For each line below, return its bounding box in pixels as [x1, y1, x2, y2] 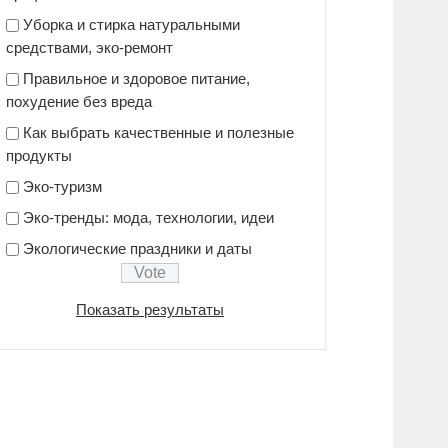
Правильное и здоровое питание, [23, 69, 251, 87]
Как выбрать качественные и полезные [23, 123, 295, 141]
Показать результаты [76, 300, 224, 318]
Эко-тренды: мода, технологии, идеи [23, 208, 275, 226]
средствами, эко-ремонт [6, 38, 174, 56]
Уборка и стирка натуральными [23, 15, 241, 33]
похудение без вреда [6, 92, 153, 110]
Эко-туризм [23, 177, 103, 195]
